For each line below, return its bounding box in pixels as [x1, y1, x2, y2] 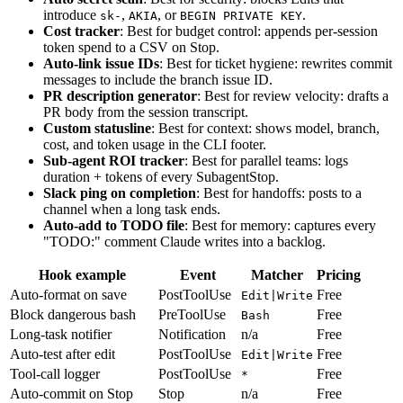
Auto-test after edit [10, 345, 115, 362]
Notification [158, 326, 226, 342]
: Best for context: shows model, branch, [151, 120, 380, 136]
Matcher [251, 266, 303, 282]
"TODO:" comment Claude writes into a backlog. [43, 233, 326, 249]
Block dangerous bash [10, 306, 136, 322]
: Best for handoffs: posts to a [196, 184, 362, 201]
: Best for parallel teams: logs [184, 152, 348, 168]
